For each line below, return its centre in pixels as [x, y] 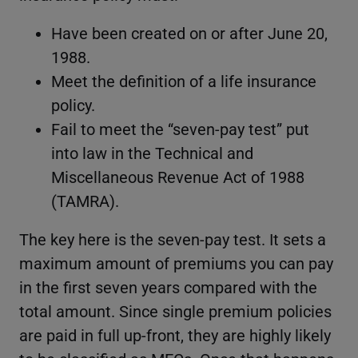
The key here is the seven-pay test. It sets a [173, 239]
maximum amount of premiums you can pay [176, 263]
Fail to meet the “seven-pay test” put [180, 128]
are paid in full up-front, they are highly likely [175, 334]
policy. [73, 104]
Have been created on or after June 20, [189, 32]
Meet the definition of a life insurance [184, 80]
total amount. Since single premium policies [175, 310]
